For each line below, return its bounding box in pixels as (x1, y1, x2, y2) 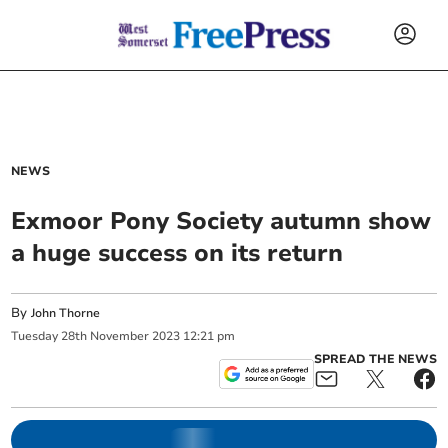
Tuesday (11, 328, 59, 345)
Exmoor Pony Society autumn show (11, 205, 432, 237)
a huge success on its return (11, 237, 344, 269)
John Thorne (31, 305, 101, 321)
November (90, 328, 150, 345)
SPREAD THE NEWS (313, 350, 437, 367)
